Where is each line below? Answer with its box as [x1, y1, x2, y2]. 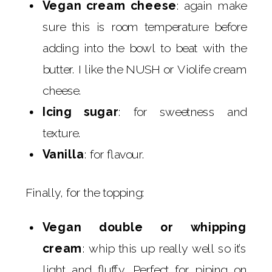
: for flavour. [84, 146, 144, 161]
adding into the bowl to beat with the [42, 40, 246, 55]
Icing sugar [42, 104, 119, 118]
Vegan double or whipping [42, 220, 246, 234]
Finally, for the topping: [25, 185, 144, 199]
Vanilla [42, 146, 84, 161]
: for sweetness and [118, 104, 246, 118]
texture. [42, 125, 81, 140]
